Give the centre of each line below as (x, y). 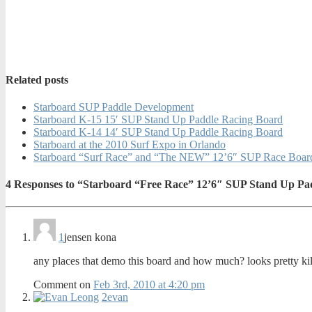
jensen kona (90, 237)
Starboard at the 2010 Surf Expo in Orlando (130, 144)
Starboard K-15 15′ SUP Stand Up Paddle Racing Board (158, 119)
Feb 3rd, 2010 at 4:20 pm (149, 284)
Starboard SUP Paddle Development (114, 107)
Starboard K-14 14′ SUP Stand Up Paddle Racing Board (158, 132)
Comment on (63, 284)
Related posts (37, 79)
